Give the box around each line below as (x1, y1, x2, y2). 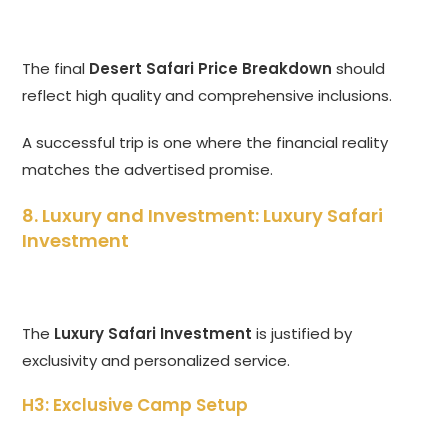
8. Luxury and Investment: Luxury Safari (22, 203, 384, 229)
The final (22, 58, 90, 80)
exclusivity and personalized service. (22, 350, 291, 372)
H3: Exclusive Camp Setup (22, 393, 249, 418)
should (332, 58, 386, 80)
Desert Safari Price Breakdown (89, 58, 333, 80)
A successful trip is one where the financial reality (22, 132, 389, 154)
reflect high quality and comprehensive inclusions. (22, 85, 393, 107)
